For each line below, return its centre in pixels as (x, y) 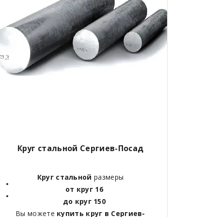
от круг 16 (84, 189)
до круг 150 (84, 201)
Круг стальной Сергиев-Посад (80, 148)
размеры (108, 177)
